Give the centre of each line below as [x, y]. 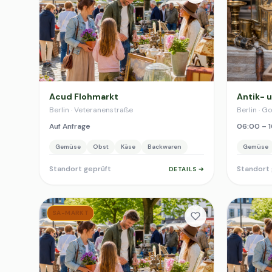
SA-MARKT [71, 213]
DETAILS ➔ [186, 169]
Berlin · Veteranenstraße [91, 110]
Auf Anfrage [70, 126]
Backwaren [165, 147]
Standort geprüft [80, 169]
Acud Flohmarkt [84, 97]
